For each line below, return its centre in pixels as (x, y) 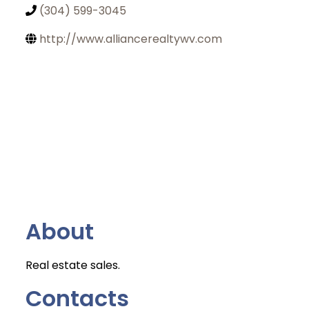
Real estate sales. (73, 265)
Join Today (154, 293)
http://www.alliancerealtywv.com (131, 39)
